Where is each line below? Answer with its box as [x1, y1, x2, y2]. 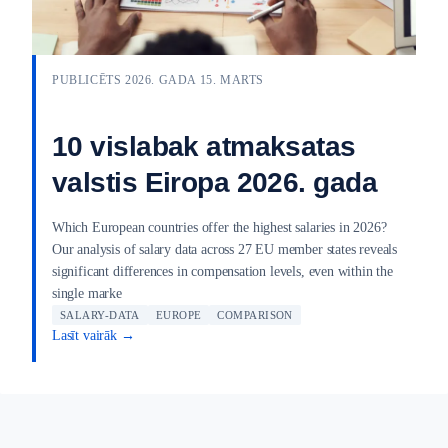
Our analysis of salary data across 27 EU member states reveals [52, 241, 398, 257]
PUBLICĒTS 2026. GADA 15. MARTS [52, 72, 264, 87]
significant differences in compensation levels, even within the [52, 263, 393, 279]
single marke [52, 285, 122, 301]
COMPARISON [217, 308, 293, 321]
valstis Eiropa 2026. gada [52, 166, 378, 198]
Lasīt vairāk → [52, 327, 135, 343]
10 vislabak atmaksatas [52, 130, 356, 162]
